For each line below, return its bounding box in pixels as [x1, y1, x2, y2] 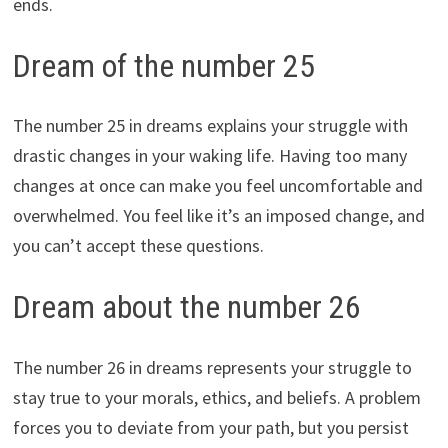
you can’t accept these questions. [12, 234, 264, 258]
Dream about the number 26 [12, 288, 361, 327]
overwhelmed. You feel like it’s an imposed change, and [12, 204, 425, 228]
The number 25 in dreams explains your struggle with [12, 114, 408, 138]
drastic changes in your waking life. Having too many [12, 144, 407, 168]
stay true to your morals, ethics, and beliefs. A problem [12, 386, 421, 410]
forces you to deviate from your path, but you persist [12, 416, 409, 440]
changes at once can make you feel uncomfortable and [12, 174, 423, 198]
